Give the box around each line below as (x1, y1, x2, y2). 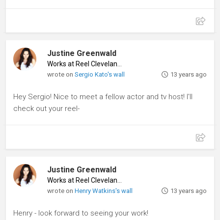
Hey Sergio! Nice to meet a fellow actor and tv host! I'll (13, 92, 192, 101)
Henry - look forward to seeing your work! (13, 208, 148, 218)
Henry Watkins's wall (75, 187, 133, 194)
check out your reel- (13, 104, 80, 113)
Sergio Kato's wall (75, 70, 125, 78)
